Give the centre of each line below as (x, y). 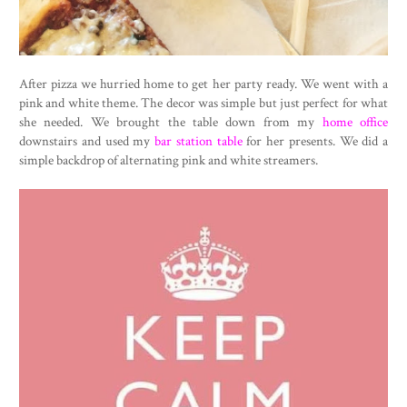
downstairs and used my (87, 141)
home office (355, 122)
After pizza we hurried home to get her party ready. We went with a (203, 84)
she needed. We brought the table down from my (171, 122)
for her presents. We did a (315, 141)
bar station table (199, 141)
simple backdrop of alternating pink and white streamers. (169, 160)
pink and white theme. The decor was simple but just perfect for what (203, 103)
